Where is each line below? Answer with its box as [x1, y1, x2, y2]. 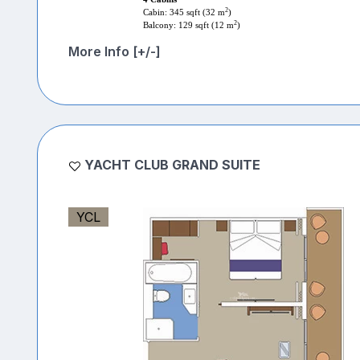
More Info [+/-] [67, 43, 161, 60]
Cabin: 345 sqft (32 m [142, 8, 225, 18]
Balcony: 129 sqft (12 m [142, 21, 234, 31]
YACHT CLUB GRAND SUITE [84, 157, 260, 174]
